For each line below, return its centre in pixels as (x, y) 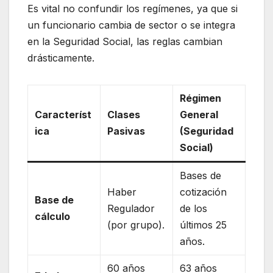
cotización (204, 192)
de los (194, 208)
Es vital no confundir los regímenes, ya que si (133, 8)
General (199, 114)
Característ (63, 114)
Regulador (131, 208)
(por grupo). (136, 225)
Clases (124, 114)
